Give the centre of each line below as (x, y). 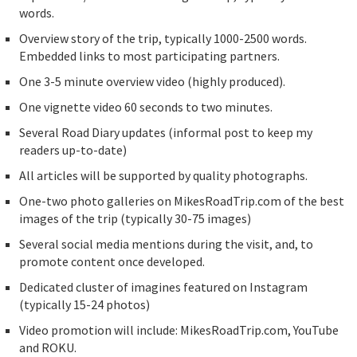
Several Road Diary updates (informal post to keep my (165, 133)
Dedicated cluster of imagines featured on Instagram (163, 287)
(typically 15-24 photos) (84, 305)
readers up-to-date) (73, 150)
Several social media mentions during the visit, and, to (166, 244)
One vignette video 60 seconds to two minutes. (145, 107)
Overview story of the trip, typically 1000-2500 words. (163, 39)
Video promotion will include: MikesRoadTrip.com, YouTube (178, 330)
